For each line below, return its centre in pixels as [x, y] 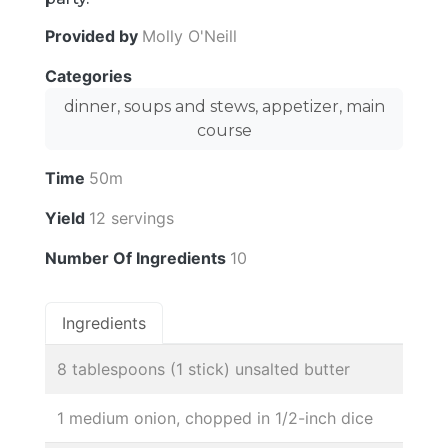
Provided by [93, 36]
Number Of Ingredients [137, 258]
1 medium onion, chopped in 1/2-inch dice [215, 418]
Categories [90, 76]
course [224, 131]
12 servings [131, 218]
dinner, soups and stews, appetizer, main [224, 107]
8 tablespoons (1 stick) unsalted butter [203, 369]
